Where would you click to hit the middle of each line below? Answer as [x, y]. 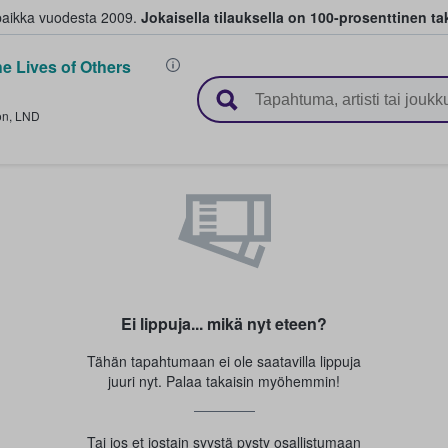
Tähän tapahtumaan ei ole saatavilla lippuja [224, 361]
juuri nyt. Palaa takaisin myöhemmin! [224, 381]
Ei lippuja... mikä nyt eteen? [224, 323]
